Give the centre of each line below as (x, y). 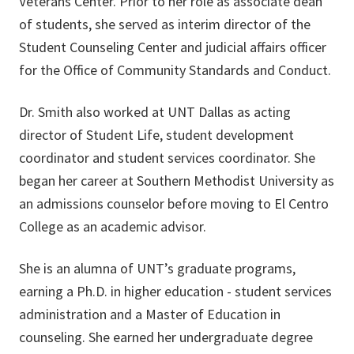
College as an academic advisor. (113, 226)
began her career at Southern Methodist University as (177, 181)
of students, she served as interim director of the (165, 24)
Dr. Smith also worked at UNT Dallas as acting (155, 112)
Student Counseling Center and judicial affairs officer (173, 47)
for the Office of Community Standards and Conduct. (175, 70)
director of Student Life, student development (156, 135)
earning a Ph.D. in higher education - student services (175, 291)
